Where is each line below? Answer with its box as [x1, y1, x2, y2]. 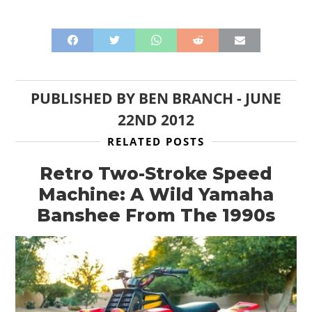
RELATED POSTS [107, 134, 205, 148]
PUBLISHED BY [31, 88, 139, 108]
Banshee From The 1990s [37, 204, 275, 226]
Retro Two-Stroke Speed [40, 162, 272, 184]
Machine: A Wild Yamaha [38, 183, 274, 205]
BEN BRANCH [139, 88, 233, 108]
